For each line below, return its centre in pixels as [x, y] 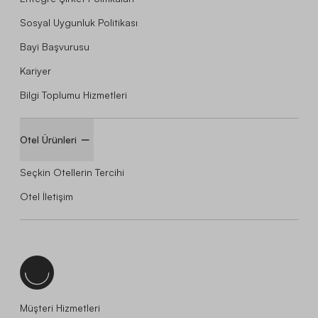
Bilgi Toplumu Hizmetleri [73, 94]
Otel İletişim [46, 196]
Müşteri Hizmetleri [60, 307]
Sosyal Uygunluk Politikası [79, 22]
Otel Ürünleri [48, 139]
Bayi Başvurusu [55, 46]
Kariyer [35, 70]
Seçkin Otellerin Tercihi [72, 172]
